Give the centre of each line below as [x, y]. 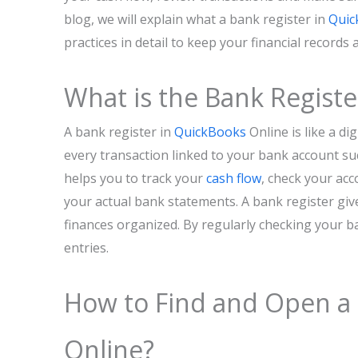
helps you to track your [135, 178]
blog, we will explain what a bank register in [196, 19]
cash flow [234, 178]
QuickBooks [210, 132]
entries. [86, 248]
